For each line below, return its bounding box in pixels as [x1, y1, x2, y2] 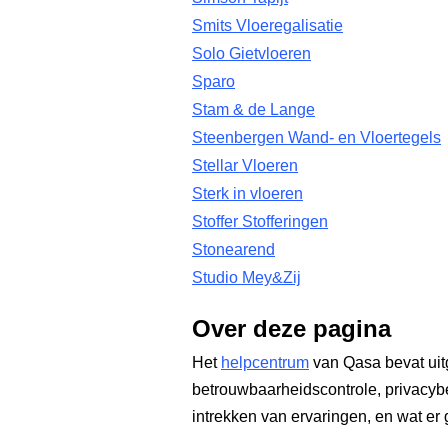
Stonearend [192, 241, 275, 258]
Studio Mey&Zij [192, 269, 301, 286]
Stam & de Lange [192, 101, 315, 118]
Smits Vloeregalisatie [192, 17, 343, 34]
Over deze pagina [192, 316, 391, 342]
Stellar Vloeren [192, 157, 298, 174]
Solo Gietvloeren [192, 45, 311, 62]
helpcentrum [221, 354, 309, 371]
